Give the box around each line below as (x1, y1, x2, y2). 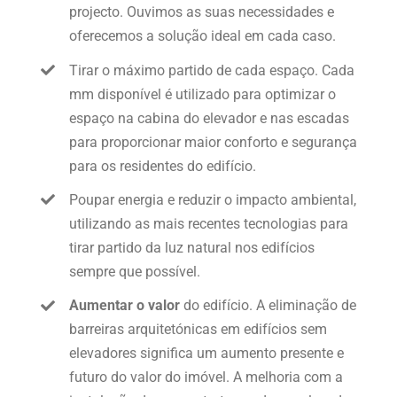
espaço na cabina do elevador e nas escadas (69, 109, 350, 127)
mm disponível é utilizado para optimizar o (69, 85, 337, 103)
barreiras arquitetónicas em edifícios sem (69, 320, 328, 338)
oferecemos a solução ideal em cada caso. (69, 27, 337, 45)
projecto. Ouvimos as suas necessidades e (69, 4, 335, 21)
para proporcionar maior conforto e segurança (69, 133, 358, 151)
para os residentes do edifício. (69, 157, 257, 175)
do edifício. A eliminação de (180, 296, 357, 314)
